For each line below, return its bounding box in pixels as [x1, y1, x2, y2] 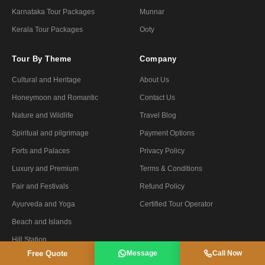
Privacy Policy [140, 146, 185, 155]
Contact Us [140, 93, 175, 102]
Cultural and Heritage [12, 75, 81, 84]
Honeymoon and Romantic [12, 93, 98, 102]
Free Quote [27, 248, 67, 258]
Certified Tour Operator [140, 199, 213, 208]
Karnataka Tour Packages [12, 7, 95, 16]
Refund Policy [140, 182, 185, 190]
